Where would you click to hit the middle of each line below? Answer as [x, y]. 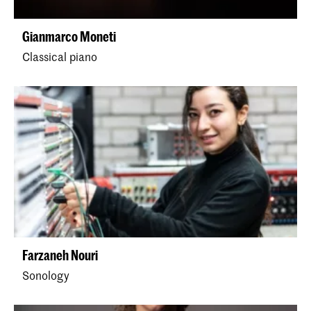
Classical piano [60, 57]
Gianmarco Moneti [69, 37]
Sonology [46, 275]
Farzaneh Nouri [60, 255]
